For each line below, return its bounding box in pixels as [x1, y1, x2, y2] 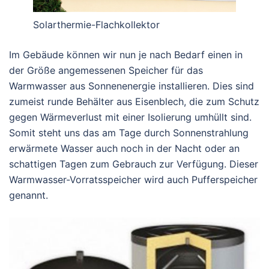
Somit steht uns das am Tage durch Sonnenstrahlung [9, 126, 249, 139]
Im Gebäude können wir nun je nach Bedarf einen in [9, 48, 243, 61]
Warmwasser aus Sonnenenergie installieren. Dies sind [9, 79, 254, 92]
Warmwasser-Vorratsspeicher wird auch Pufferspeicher [9, 173, 258, 186]
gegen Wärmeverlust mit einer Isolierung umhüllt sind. [9, 110, 252, 123]
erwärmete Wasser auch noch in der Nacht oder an [9, 142, 240, 154]
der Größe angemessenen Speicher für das [9, 64, 203, 76]
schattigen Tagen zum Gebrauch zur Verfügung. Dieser [9, 157, 258, 170]
